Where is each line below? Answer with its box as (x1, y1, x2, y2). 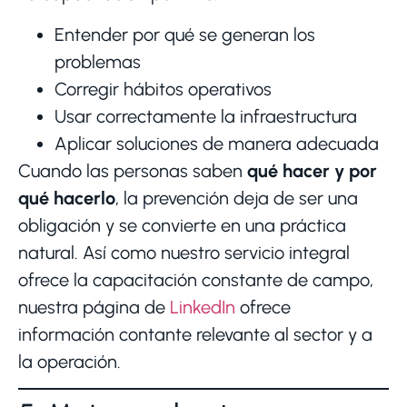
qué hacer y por (247, 159, 377, 182)
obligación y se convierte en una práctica (18, 213, 346, 236)
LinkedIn (170, 295, 235, 318)
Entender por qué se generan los (55, 23, 315, 45)
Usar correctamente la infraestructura (55, 104, 357, 127)
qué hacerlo (18, 186, 115, 209)
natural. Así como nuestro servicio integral (18, 241, 350, 263)
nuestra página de (18, 295, 170, 318)
